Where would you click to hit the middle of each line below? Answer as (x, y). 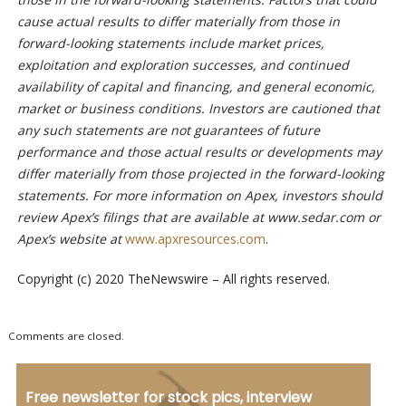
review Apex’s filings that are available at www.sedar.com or (198, 217)
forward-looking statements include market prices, (170, 43)
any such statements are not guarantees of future (168, 130)
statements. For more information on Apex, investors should (199, 196)
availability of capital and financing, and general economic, (196, 87)
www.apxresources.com (195, 239)
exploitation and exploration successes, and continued (183, 65)
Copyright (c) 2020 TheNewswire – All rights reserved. (173, 279)
